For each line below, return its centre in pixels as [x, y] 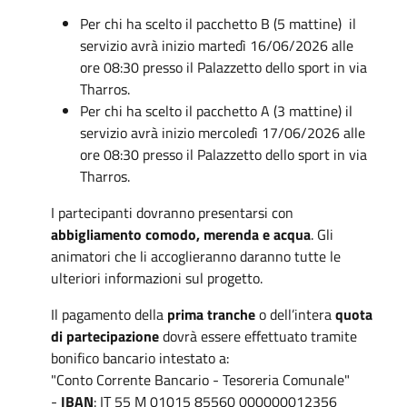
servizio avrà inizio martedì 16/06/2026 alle [217, 45]
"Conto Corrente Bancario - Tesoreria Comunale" [200, 379]
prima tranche [211, 314]
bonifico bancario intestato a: [140, 357]
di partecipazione [105, 336]
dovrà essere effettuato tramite [258, 336]
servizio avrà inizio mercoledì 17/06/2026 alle [223, 132]
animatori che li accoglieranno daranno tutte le [196, 256]
